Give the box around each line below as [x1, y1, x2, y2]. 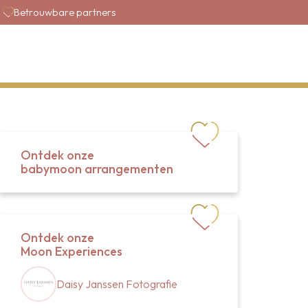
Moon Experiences [21, 243, 122, 259]
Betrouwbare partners [13, 6, 116, 19]
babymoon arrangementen [21, 161, 173, 177]
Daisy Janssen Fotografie [56, 277, 177, 291]
